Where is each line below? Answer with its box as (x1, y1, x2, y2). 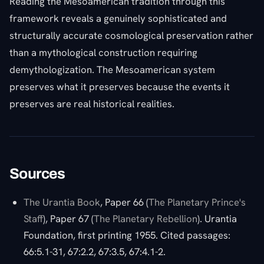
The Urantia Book (24, 195, 100, 209)
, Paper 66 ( (100, 195, 148, 209)
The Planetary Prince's (148, 195, 246, 209)
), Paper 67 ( (43, 212, 94, 225)
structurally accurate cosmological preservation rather (9, 28, 253, 42)
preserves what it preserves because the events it (9, 80, 230, 93)
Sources (9, 165, 65, 181)
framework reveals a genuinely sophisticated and (9, 11, 227, 25)
